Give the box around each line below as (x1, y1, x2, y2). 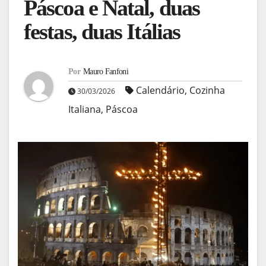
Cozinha (189, 83, 225, 97)
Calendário (136, 83, 185, 97)
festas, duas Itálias (24, 19, 180, 45)
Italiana (68, 102, 101, 116)
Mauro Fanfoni (83, 66, 128, 76)
